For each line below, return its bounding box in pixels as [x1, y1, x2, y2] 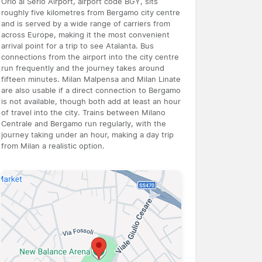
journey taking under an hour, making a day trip [1, 130, 174, 139]
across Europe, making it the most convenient [1, 30, 170, 39]
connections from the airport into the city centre [1, 52, 179, 61]
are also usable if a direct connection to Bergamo [1, 85, 181, 95]
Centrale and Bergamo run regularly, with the [1, 119, 166, 128]
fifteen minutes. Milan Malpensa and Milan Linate [1, 74, 181, 84]
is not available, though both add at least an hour [1, 96, 181, 106]
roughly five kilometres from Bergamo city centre [1, 8, 180, 17]
